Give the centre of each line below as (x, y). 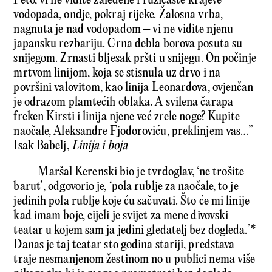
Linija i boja (100, 146)
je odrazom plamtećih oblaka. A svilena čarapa (123, 103)
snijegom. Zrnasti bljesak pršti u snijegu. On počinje (135, 59)
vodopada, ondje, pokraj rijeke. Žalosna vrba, (118, 15)
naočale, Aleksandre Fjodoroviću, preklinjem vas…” (134, 132)
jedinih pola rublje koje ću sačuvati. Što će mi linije (131, 202)
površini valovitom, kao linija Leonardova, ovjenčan (134, 88)
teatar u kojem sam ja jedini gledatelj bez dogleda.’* (134, 231)
